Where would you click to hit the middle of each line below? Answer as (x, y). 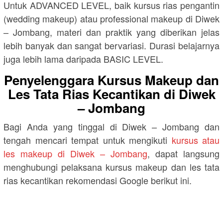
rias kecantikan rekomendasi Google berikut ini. (98, 180)
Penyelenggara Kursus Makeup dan (111, 80)
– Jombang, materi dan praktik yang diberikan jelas (111, 32)
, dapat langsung (183, 153)
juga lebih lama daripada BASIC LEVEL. (83, 58)
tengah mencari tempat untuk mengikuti (88, 140)
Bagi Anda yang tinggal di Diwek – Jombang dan (111, 126)
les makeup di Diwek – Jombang (75, 153)
